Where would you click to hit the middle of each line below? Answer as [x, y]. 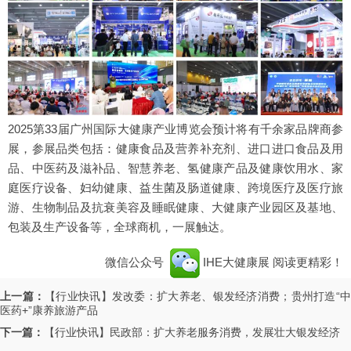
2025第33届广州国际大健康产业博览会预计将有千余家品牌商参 [175, 129]
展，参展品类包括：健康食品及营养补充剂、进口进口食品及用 [175, 149]
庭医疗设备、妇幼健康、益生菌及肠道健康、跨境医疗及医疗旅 [175, 188]
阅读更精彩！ [308, 262]
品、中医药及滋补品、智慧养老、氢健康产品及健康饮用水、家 [175, 168]
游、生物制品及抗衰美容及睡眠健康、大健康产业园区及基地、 [175, 208]
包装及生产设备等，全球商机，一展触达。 [119, 227]
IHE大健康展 [236, 262]
